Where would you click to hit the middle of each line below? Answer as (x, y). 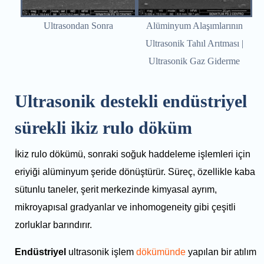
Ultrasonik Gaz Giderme (194, 61)
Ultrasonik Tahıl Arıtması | (194, 43)
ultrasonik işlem (100, 252)
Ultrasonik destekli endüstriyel (131, 101)
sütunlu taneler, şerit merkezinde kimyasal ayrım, (116, 189)
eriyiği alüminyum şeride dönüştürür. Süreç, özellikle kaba (135, 171)
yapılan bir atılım (221, 252)
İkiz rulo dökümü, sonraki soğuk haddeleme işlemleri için (133, 154)
